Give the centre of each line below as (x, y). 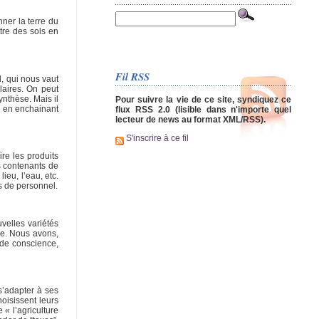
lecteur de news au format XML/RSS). (190, 119)
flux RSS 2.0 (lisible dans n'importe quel (204, 109)
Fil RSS (132, 76)
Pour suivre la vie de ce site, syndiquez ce (204, 99)
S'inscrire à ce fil (156, 138)
